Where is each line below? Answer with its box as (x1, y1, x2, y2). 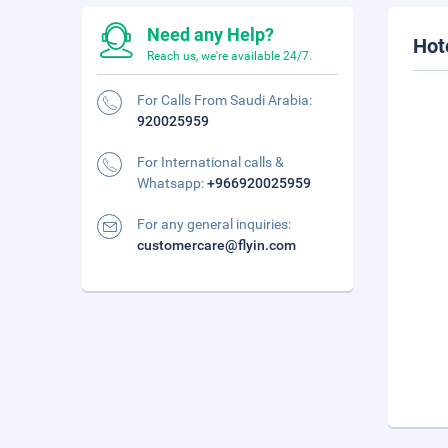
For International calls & (137, 154, 284, 170)
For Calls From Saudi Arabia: (137, 92, 312, 108)
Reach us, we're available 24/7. (147, 49, 312, 63)
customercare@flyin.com (137, 237, 296, 253)
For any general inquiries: (137, 216, 291, 232)
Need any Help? (147, 24, 274, 45)
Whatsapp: (137, 175, 207, 191)
